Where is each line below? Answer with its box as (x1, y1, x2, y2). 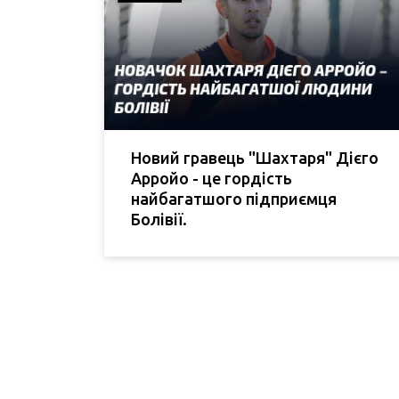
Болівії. (131, 209, 187, 228)
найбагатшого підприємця (131, 189, 337, 208)
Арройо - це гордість (131, 168, 292, 187)
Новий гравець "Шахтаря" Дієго (131, 148, 379, 167)
